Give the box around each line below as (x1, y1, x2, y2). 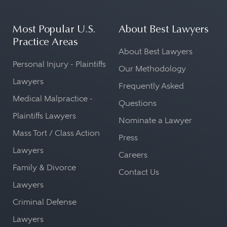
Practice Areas (13, 37, 78, 48)
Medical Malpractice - (13, 94, 93, 103)
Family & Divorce (13, 163, 76, 172)
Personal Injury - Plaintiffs (13, 59, 106, 69)
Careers (119, 150, 147, 160)
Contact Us (119, 167, 159, 177)
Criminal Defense (13, 197, 77, 207)
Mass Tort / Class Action (13, 128, 100, 138)
